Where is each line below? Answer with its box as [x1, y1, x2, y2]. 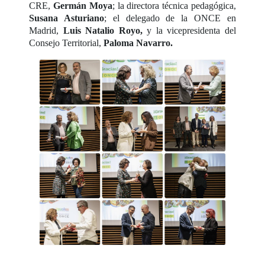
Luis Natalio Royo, [63, 25, 143, 35]
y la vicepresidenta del [142, 25, 236, 35]
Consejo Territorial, [29, 37, 104, 48]
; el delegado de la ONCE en [104, 12, 236, 23]
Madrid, [29, 25, 63, 35]
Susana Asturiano [29, 12, 105, 23]
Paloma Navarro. [104, 37, 173, 48]
